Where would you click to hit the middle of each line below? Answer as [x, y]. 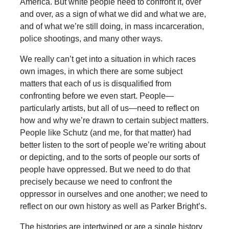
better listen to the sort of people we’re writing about [112, 145]
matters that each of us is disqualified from [95, 83]
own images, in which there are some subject [101, 71]
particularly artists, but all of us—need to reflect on [109, 108]
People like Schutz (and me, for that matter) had [105, 132]
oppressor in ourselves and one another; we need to [113, 194]
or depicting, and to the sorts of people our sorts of [109, 157]
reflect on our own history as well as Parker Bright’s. [113, 206]
